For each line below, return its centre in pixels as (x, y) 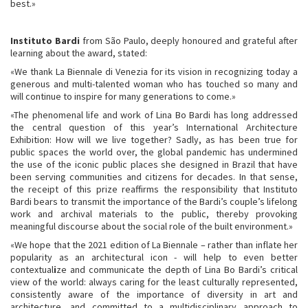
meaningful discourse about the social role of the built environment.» (152, 226)
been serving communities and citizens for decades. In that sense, (154, 176)
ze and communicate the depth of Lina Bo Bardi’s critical (177, 269)
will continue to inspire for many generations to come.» (123, 96)
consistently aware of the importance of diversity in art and (154, 294)
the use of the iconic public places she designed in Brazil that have (154, 164)
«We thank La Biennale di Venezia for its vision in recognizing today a (154, 71)
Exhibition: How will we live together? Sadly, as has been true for (154, 139)
